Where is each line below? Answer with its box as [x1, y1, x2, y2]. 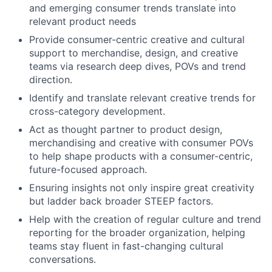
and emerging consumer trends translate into [29, 2, 236, 14]
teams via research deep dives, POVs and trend [29, 60, 246, 72]
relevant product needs [29, 15, 136, 27]
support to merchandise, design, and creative [29, 47, 238, 59]
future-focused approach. [29, 163, 147, 175]
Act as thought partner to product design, [29, 123, 222, 135]
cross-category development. [29, 105, 165, 117]
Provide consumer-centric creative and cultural [29, 33, 245, 46]
